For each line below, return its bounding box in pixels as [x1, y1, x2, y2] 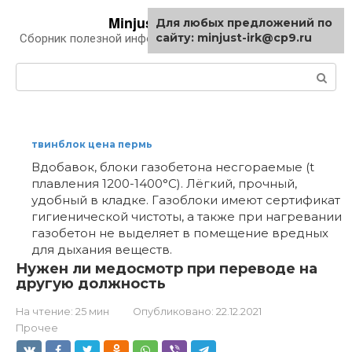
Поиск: [16, 64, 58, 79]
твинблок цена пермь [31, 138, 152, 150]
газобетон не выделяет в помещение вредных [31, 225, 328, 240]
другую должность [16, 275, 166, 292]
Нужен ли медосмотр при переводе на [16, 260, 317, 277]
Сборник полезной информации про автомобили [19, 31, 287, 46]
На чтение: [16, 306, 73, 317]
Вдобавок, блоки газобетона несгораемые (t [31, 159, 314, 174]
